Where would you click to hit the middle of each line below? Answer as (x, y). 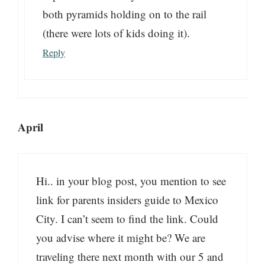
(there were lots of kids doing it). (116, 33)
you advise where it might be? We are (121, 238)
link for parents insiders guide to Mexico (127, 200)
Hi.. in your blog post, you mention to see (131, 181)
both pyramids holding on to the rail (125, 14)
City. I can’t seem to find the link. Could (127, 219)
